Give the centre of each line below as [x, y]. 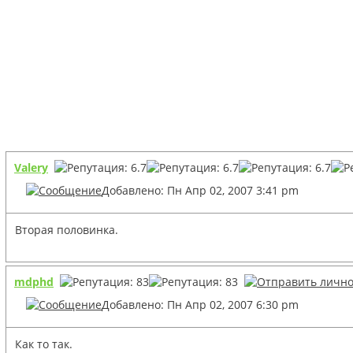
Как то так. [44, 344]
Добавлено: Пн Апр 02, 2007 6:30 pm [200, 304]
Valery [31, 167]
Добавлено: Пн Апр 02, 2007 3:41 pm [200, 190]
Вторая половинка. [67, 229]
